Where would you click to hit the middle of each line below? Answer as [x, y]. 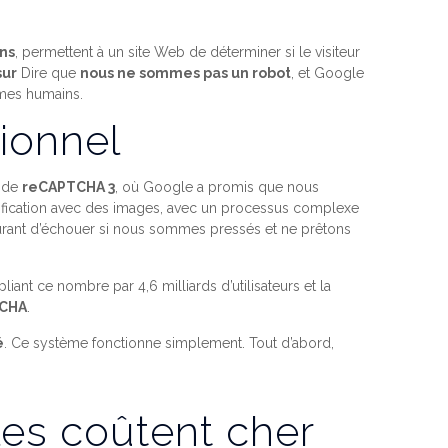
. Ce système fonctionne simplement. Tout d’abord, [169, 343]
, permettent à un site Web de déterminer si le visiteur [188, 52]
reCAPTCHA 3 [69, 187]
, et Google [328, 73]
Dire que [49, 73]
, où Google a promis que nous [217, 187]
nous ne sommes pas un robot [186, 73]
